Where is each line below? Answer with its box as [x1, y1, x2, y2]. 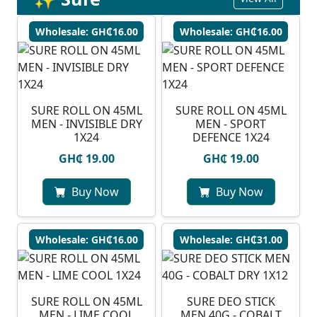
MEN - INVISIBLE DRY [30, 116, 142, 132]
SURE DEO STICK [186, 294, 275, 310]
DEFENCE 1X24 [192, 129, 270, 146]
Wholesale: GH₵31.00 [179, 233, 282, 247]
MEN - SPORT [195, 116, 266, 132]
